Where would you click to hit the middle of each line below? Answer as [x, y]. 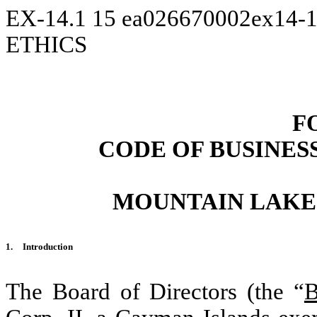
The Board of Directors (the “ [155, 292]
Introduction [48, 247]
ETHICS [46, 45]
